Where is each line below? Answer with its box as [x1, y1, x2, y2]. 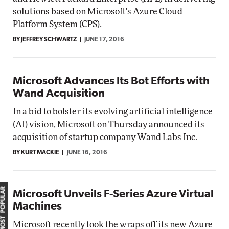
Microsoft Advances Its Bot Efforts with [13, 76, 210, 87]
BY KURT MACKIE [13, 150, 59, 156]
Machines [13, 201, 62, 213]
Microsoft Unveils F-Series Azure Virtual [13, 189, 214, 200]
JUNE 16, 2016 [67, 150, 107, 156]
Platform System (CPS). [13, 20, 102, 29]
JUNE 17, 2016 [84, 37, 124, 43]
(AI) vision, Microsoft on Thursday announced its [13, 120, 204, 129]
